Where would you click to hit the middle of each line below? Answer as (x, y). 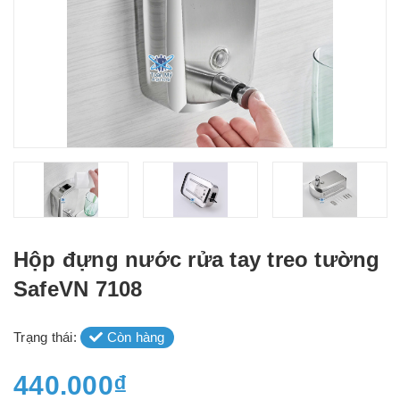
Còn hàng (134, 337)
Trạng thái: (47, 337)
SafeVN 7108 (78, 289)
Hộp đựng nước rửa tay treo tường (197, 259)
